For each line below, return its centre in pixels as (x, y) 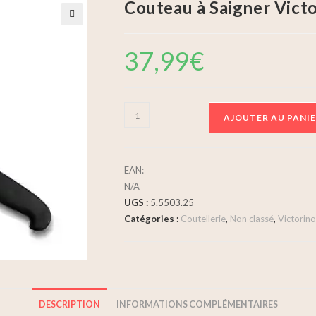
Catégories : (152, 219)
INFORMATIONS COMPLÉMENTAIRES (197, 304)
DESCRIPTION (69, 304)
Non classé (252, 219)
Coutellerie (203, 219)
